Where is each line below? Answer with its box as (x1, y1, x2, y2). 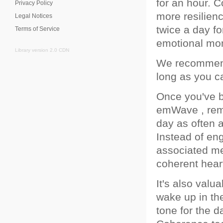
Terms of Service (15, 25, 60, 32)
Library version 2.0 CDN (15, 47, 69, 53)
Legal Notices (15, 12, 52, 19)
